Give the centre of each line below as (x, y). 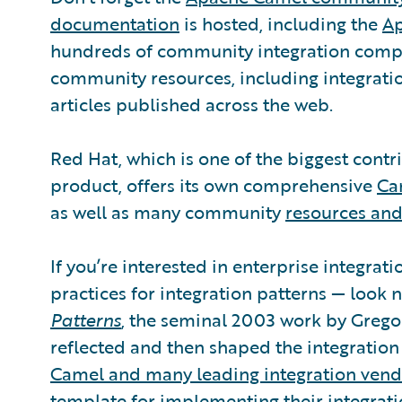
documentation (115, 23)
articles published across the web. (192, 104)
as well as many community (168, 212)
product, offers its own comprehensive (214, 185)
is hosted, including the (281, 23)
